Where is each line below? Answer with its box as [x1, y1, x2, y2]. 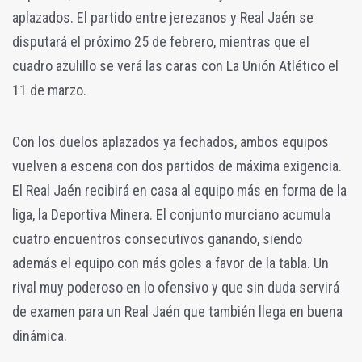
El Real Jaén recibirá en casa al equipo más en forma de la [12, 182, 347, 200]
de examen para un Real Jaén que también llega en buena [12, 303, 343, 321]
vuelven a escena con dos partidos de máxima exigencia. [12, 158, 342, 175]
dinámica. [12, 327, 67, 345]
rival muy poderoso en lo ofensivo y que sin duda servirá [12, 279, 339, 297]
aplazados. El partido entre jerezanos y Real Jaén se [12, 9, 314, 27]
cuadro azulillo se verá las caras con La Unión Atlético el [12, 57, 339, 75]
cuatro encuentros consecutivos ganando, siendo [12, 230, 302, 248]
